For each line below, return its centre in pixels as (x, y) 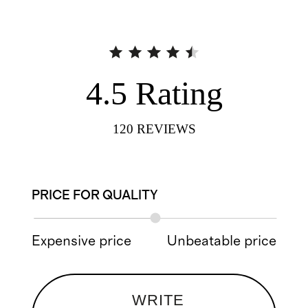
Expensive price (82, 241)
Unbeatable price (221, 241)
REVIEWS (166, 129)
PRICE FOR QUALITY (95, 195)
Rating (179, 93)
